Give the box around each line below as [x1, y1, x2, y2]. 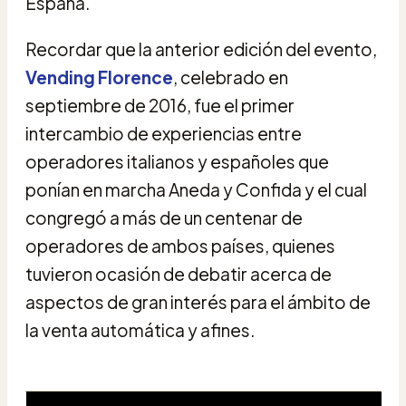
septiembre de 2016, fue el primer [25, 93, 295, 116]
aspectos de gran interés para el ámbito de [25, 290, 371, 313]
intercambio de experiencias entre [25, 121, 302, 144]
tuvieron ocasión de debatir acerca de [25, 262, 332, 285]
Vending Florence [25, 65, 173, 88]
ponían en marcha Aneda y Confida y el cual [25, 178, 367, 200]
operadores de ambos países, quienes [25, 234, 335, 256]
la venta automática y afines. [25, 318, 255, 341]
